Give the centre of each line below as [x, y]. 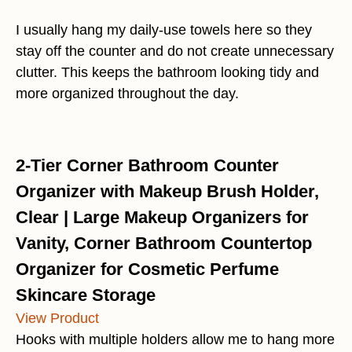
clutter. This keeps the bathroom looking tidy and [167, 73]
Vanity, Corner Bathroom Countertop [164, 244]
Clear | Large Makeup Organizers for [162, 218]
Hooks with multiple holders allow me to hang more [175, 340]
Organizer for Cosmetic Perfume [147, 269]
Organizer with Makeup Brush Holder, [167, 192]
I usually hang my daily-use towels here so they [164, 30]
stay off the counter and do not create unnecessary [175, 51]
